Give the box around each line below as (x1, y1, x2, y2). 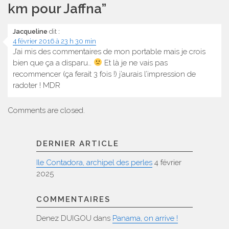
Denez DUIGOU (36, 214, 91, 223)
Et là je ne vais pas (102, 58, 168, 67)
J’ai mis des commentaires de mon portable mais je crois (13, 47, 205, 56)
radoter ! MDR (13, 80, 60, 90)
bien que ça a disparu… (13, 58, 94, 67)
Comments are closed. (8, 106, 85, 116)
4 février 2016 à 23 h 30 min (13, 37, 96, 45)
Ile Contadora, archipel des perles (36, 158, 152, 168)
